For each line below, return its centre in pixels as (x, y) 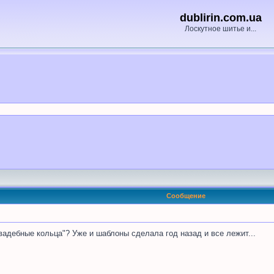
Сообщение (186, 196)
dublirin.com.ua (220, 18)
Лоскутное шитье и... (220, 29)
